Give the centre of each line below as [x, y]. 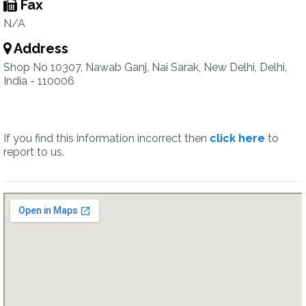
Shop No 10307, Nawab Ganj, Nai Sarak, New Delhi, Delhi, [145, 67]
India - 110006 [39, 81]
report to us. [34, 152]
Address [40, 48]
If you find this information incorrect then [107, 138]
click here [237, 138]
